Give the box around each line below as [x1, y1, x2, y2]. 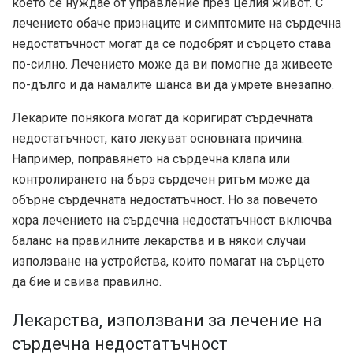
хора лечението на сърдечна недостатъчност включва [12, 212, 332, 228]
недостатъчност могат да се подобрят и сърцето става [12, 35, 331, 51]
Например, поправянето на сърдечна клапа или [12, 150, 290, 166]
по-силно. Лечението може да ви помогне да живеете [12, 56, 333, 72]
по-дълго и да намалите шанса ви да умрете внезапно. [12, 76, 334, 92]
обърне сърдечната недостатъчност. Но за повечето [12, 191, 318, 207]
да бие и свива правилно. [12, 273, 162, 289]
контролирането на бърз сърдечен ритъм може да [12, 171, 310, 187]
